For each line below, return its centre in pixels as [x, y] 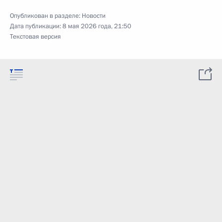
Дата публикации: [36, 26]
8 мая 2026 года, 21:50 [97, 26]
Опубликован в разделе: [46, 16]
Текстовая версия [35, 37]
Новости [94, 16]
